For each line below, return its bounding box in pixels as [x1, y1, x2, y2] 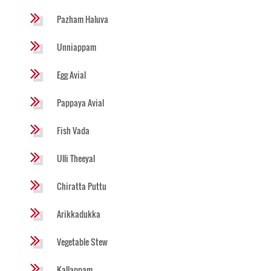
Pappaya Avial [57, 96, 104, 109]
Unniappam [57, 40, 96, 53]
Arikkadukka [57, 207, 100, 220]
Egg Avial [57, 68, 86, 81]
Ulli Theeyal [57, 151, 95, 165]
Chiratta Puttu [57, 179, 106, 192]
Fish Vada [57, 123, 90, 137]
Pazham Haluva [57, 12, 108, 25]
